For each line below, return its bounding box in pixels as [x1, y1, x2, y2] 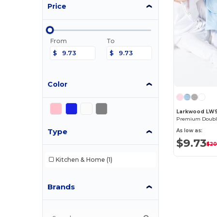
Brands [47, 182, 76, 191]
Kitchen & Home [55, 156, 105, 163]
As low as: [176, 127, 203, 134]
